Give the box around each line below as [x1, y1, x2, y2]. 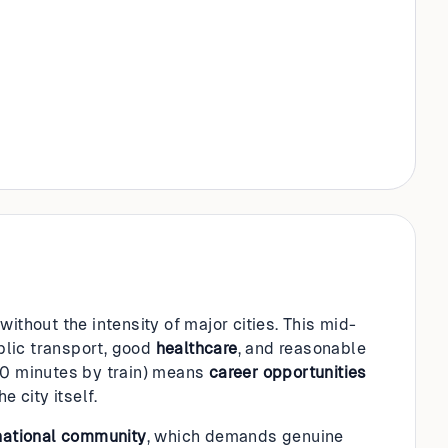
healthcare [155, 339, 238, 358]
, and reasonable [237, 339, 367, 358]
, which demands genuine [146, 427, 344, 446]
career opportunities [208, 363, 367, 382]
